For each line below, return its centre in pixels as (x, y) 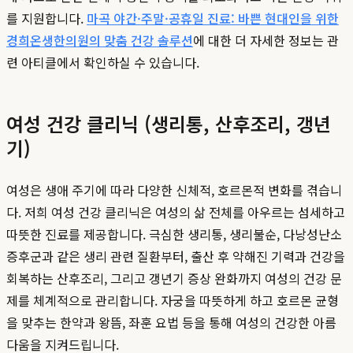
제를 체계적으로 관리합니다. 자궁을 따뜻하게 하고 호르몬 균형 (173, 301)
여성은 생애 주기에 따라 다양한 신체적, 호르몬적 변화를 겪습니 (174, 190)
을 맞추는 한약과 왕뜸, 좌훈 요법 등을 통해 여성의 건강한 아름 (171, 323)
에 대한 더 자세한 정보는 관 (266, 41)
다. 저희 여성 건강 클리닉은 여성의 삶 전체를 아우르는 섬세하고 (176, 212)
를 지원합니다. (46, 19)
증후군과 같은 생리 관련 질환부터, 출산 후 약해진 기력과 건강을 (176, 256)
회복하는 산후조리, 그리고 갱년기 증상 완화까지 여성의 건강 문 (174, 279)
